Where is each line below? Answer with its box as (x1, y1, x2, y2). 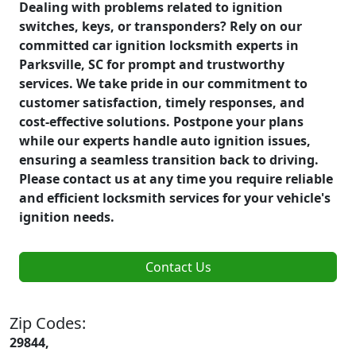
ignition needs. (19, 207, 114, 226)
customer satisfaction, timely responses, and (19, 93, 304, 111)
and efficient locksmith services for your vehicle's (19, 188, 331, 207)
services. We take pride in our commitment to (19, 74, 308, 92)
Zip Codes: (10, 311, 86, 334)
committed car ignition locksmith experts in (19, 36, 299, 54)
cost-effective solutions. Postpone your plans (19, 112, 304, 130)
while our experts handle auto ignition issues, (19, 131, 311, 149)
